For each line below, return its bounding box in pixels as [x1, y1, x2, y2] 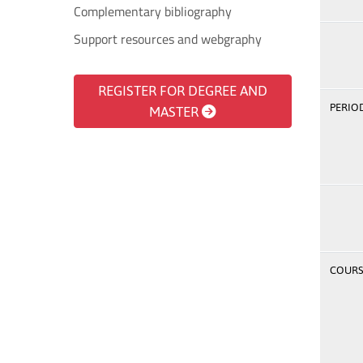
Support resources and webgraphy [74, 29, 262, 49]
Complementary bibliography [74, 2, 232, 21]
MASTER [149, 104, 203, 120]
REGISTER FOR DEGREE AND [97, 83, 267, 99]
